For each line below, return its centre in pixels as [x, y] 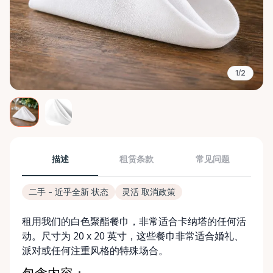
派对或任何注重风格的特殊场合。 [95, 250]
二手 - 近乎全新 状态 [69, 192]
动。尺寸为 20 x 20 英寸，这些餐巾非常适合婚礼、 [133, 236]
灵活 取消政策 [149, 192]
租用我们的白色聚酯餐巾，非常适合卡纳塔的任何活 [134, 221]
